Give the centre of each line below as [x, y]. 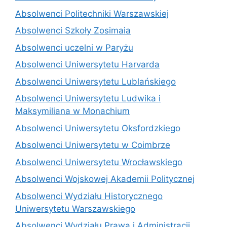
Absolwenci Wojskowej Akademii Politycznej [105, 179]
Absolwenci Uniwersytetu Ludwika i [88, 98]
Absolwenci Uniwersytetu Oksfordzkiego [98, 128]
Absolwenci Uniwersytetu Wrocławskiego [99, 162]
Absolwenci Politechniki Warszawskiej [92, 13]
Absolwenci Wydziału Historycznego [89, 196]
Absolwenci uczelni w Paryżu [74, 47]
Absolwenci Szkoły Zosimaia [73, 30]
